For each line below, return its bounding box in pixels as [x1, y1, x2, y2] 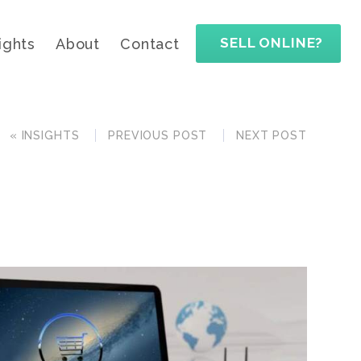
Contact [120, 35, 180, 52]
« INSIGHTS [9, 129, 80, 142]
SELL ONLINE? [220, 35, 324, 51]
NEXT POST [236, 129, 307, 142]
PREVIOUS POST [108, 129, 208, 142]
